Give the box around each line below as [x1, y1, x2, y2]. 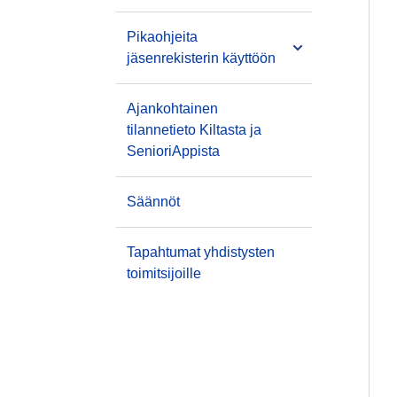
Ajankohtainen [127, 101, 218, 116]
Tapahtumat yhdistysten [127, 245, 275, 260]
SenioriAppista [127, 144, 220, 159]
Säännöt [127, 194, 180, 209]
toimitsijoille [127, 266, 201, 281]
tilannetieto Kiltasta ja [127, 122, 261, 137]
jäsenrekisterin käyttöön [127, 51, 276, 66]
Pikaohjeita [127, 29, 198, 44]
